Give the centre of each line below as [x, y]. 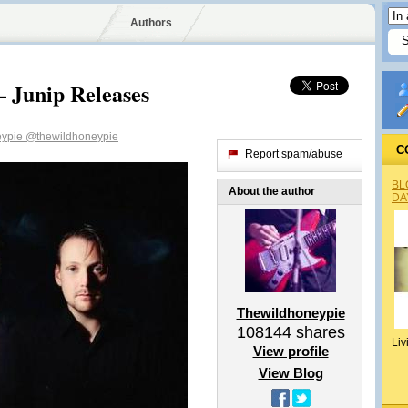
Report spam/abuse [294, 154]
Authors [151, 23]
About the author [272, 191]
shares [318, 332]
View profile [291, 351]
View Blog [291, 373]
